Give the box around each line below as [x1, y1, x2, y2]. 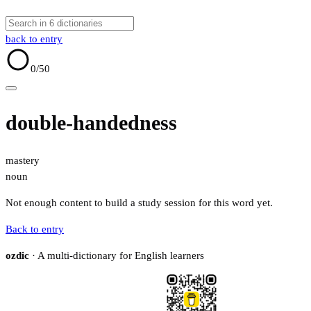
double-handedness [6, 111, 177, 135]
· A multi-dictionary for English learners [29, 250, 204, 262]
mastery [6, 155, 40, 167]
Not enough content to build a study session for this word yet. [6, 197, 273, 209]
